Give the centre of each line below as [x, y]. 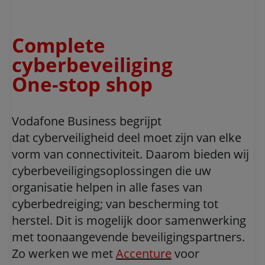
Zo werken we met [64, 254]
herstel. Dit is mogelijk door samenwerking [129, 221]
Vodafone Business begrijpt [87, 121]
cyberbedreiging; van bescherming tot [115, 204]
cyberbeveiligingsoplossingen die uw [112, 171]
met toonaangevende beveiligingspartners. [128, 237]
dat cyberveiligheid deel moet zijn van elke [127, 138]
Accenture [144, 254]
